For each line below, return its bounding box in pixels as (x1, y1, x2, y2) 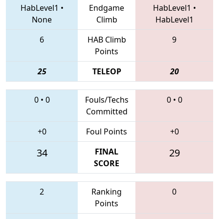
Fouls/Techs (85, 94, 129, 105)
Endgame (89, 2, 124, 13)
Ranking (91, 186, 122, 197)
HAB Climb (87, 34, 126, 45)
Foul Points (86, 126, 127, 137)
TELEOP (92, 66, 121, 77)
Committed (86, 106, 128, 117)
